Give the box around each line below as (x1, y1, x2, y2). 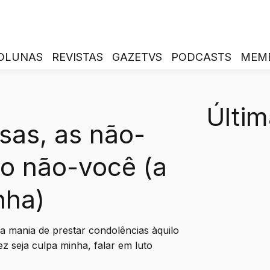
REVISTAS (52, 50, 103, 63)
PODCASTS (171, 50, 231, 63)
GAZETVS (112, 50, 162, 63)
